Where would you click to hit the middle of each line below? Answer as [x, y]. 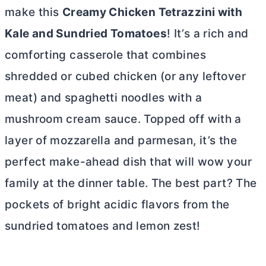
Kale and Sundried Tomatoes [86, 34]
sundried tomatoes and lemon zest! [103, 226]
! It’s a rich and [208, 34]
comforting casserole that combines [105, 55]
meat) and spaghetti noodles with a [103, 98]
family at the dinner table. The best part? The [131, 183]
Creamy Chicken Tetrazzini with [152, 12]
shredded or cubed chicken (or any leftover [125, 76]
